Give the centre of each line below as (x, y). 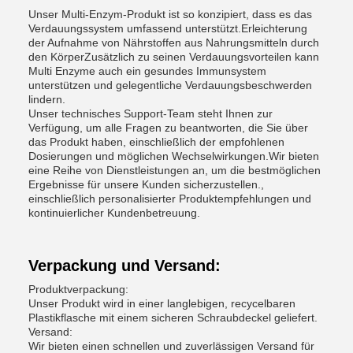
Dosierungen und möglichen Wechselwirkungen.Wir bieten (174, 156)
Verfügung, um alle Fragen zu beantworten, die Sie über (168, 128)
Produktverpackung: (78, 289)
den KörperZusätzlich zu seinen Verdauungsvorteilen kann (174, 57)
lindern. (47, 99)
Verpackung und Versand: (124, 266)
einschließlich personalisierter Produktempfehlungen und (170, 199)
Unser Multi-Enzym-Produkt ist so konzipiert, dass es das (170, 14)
